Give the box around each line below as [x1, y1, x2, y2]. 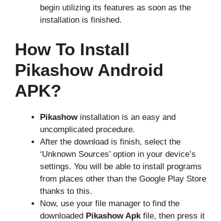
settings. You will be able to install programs [40, 161, 202, 171]
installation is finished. [40, 15, 122, 25]
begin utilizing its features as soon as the [40, 3, 191, 13]
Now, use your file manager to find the [40, 198, 180, 208]
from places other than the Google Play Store [40, 174, 206, 184]
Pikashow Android [15, 60, 163, 79]
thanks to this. [40, 186, 92, 196]
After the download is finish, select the [40, 137, 181, 147]
